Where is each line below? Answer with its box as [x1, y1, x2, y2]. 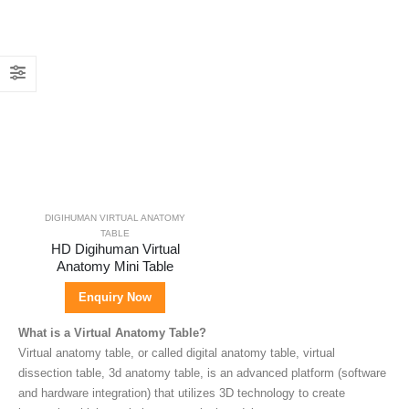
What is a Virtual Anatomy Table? [18, 326, 206, 341]
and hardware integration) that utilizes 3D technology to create [18, 386, 345, 401]
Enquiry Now [79, 290, 152, 305]
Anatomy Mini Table [57, 259, 173, 275]
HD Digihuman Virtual [50, 242, 180, 257]
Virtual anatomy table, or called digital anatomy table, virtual [18, 346, 335, 361]
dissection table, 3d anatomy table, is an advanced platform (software [18, 366, 386, 381]
